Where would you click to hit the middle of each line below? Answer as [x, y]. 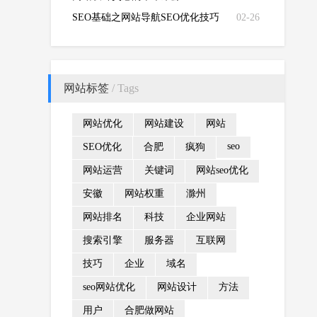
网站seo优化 [222, 170]
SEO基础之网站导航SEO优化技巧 [146, 17]
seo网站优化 [109, 287]
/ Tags [124, 88]
